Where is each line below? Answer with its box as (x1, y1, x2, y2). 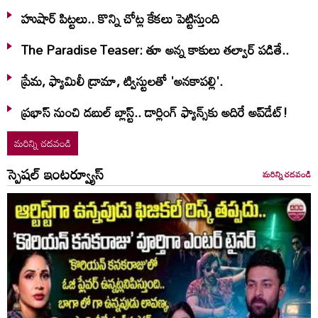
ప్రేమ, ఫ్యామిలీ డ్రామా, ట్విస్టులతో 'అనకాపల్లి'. (21, 67, 223, 94)
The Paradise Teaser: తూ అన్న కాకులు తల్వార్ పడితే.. (21, 36, 289, 62)
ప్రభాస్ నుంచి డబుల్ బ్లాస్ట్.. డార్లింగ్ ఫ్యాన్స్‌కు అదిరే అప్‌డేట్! (21, 99, 287, 125)
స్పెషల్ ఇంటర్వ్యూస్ (7, 159, 104, 188)
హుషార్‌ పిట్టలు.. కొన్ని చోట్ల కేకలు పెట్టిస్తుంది (21, 5, 219, 31)
